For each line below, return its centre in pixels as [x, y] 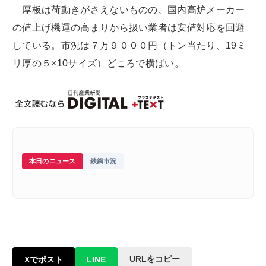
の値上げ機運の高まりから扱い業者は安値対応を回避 [129, 28]
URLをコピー [155, 259]
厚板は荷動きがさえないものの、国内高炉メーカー [129, 10]
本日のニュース [53, 161]
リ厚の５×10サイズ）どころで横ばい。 [99, 64]
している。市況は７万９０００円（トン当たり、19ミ [129, 46]
